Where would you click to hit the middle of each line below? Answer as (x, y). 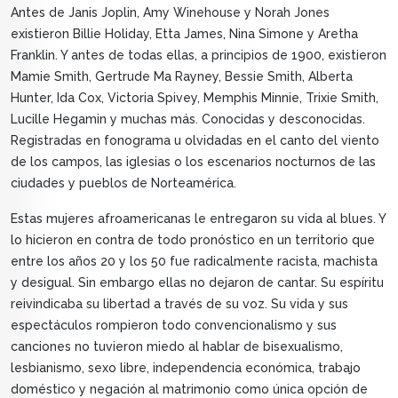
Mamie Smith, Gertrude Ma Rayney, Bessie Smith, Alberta (182, 77)
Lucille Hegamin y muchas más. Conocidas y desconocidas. (188, 119)
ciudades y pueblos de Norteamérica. (123, 183)
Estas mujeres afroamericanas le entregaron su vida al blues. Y (198, 219)
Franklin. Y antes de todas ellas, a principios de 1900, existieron (199, 56)
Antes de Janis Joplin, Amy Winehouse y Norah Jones (170, 13)
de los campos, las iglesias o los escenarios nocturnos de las (193, 162)
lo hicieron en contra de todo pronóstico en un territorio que (193, 240)
